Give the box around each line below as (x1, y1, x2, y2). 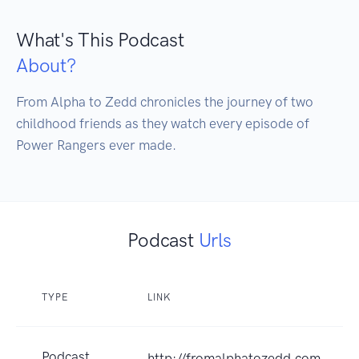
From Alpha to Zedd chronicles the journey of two (16, 94, 313, 111)
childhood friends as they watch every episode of (16, 115, 309, 132)
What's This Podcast (16, 28, 184, 52)
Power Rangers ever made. (16, 137, 176, 154)
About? (16, 54, 76, 78)
